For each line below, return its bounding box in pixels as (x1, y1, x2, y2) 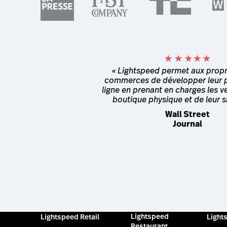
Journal (172, 118, 202, 130)
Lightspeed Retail (41, 211, 99, 222)
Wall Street (165, 108, 210, 120)
